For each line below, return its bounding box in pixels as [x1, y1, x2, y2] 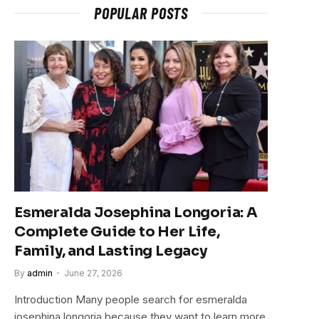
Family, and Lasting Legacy [14, 241, 207, 260]
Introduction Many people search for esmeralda [14, 292, 247, 306]
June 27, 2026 [64, 267, 122, 278]
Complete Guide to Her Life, [14, 222, 220, 241]
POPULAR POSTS [93, 4, 189, 22]
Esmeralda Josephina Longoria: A [14, 203, 258, 221]
